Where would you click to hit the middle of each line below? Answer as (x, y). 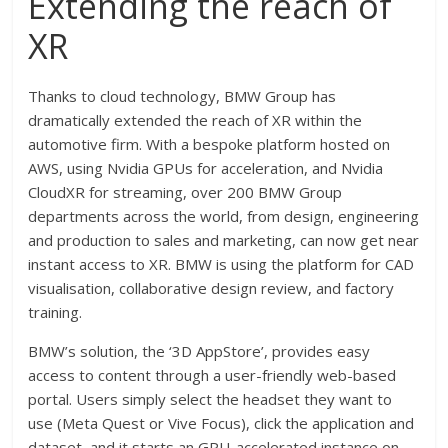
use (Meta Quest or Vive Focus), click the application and (221, 422)
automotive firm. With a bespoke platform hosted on (209, 143)
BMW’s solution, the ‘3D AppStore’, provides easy (199, 350)
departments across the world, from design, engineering (224, 215)
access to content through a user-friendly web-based (212, 374)
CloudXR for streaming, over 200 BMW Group (185, 191)
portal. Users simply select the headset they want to (210, 398)
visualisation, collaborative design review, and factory (211, 287)
